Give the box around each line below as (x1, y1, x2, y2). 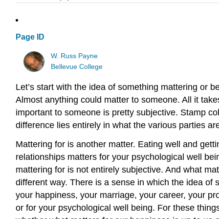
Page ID (16, 33, 44, 42)
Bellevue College (51, 63, 103, 70)
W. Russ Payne (51, 52, 98, 60)
